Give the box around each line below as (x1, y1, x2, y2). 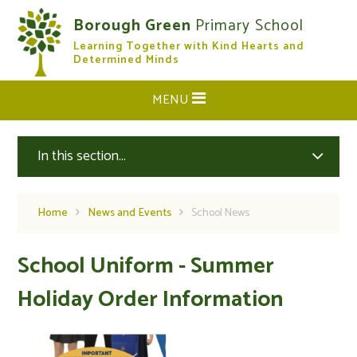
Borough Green (73, 13, 196, 39)
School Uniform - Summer (18, 248, 275, 284)
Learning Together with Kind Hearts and (73, 37, 305, 56)
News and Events (88, 204, 172, 222)
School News (191, 204, 250, 222)
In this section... (37, 145, 127, 167)
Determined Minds (73, 51, 180, 69)
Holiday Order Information (18, 281, 284, 318)
